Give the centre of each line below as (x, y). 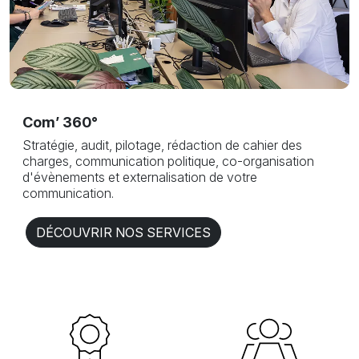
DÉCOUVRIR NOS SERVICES (123, 232)
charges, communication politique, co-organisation (168, 161)
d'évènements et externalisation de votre (140, 177)
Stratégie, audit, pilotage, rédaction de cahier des (162, 145)
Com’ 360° (60, 122)
